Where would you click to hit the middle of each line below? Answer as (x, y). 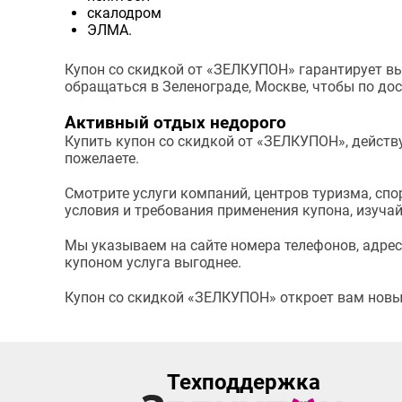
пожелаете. (102, 158)
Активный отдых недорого (175, 123)
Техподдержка (244, 382)
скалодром (124, 13)
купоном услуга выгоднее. (153, 262)
